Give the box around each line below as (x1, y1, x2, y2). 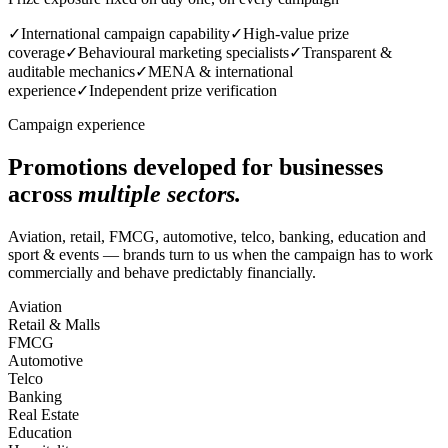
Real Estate (8, 405, 79, 423)
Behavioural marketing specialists (78, 43, 289, 61)
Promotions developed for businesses (8, 153, 383, 180)
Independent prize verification (89, 81, 277, 99)
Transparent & (302, 43, 392, 61)
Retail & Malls (8, 315, 100, 333)
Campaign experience (8, 115, 145, 133)
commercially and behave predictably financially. (8, 263, 316, 281)
